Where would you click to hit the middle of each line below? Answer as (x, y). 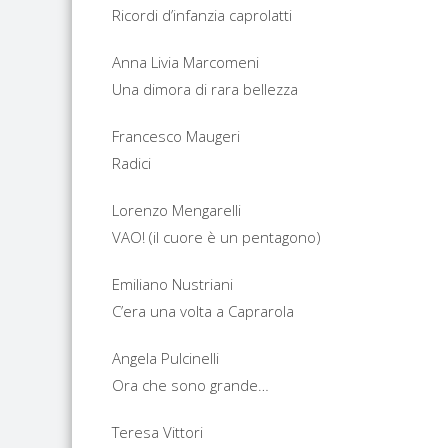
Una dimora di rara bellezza (205, 89)
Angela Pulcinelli (165, 358)
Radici (131, 163)
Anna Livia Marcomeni (185, 62)
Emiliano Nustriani (172, 284)
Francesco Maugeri (176, 136)
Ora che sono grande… (190, 385)
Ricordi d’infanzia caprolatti (202, 15)
